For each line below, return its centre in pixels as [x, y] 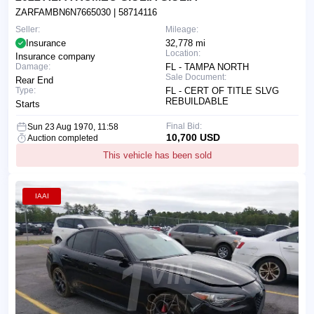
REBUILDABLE [197, 102]
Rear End [34, 81]
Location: [183, 54]
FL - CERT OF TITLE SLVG [222, 91]
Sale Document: [196, 77]
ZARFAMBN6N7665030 [64, 13]
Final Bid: [184, 127]
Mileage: [182, 30]
